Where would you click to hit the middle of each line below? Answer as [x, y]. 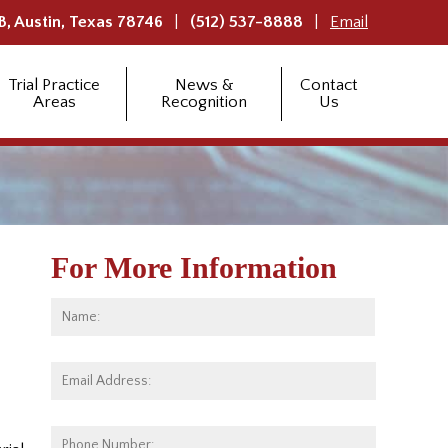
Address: [84, 394]
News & [204, 85]
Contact [329, 85]
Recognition [204, 102]
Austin [37, 22]
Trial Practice [54, 85]
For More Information [194, 267]
